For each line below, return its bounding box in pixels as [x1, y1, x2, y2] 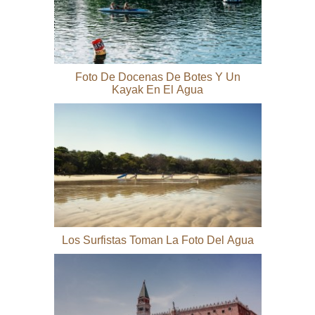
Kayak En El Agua [112, 83, 203, 96]
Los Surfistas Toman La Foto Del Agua [61, 233, 254, 246]
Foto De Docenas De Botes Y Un [75, 70, 240, 83]
